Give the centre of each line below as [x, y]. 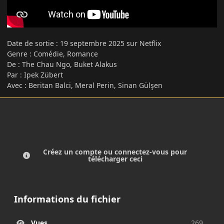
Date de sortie [31, 43]
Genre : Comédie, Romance [52, 53]
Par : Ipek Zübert [35, 74]
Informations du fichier [67, 199]
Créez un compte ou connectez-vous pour [115, 152]
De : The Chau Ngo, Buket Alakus [62, 64]
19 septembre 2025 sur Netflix [111, 43]
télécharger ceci [115, 159]
